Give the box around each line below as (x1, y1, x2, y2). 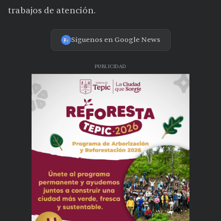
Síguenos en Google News (71, 36, 160, 44)
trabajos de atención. (8, 5, 96, 16)
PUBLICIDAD (94, 63, 126, 70)
